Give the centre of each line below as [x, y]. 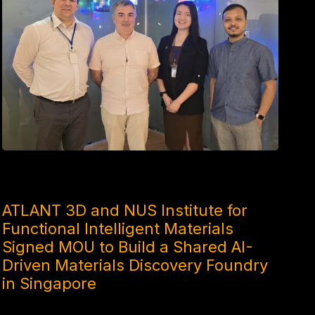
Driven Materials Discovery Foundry [135, 265]
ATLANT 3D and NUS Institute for [124, 210]
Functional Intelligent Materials [117, 228]
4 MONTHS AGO [37, 181]
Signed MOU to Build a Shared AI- [127, 246]
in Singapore [49, 283]
